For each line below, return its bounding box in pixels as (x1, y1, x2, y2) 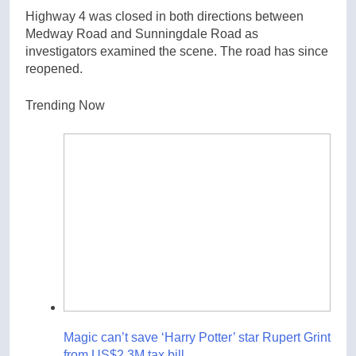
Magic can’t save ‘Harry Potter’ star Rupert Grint (64, 331, 331, 345)
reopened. (25, 62, 83, 76)
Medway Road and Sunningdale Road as (25, 27, 258, 41)
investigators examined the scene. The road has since (25, 44, 328, 59)
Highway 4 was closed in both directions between (25, 10, 304, 24)
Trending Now (25, 99, 105, 113)
